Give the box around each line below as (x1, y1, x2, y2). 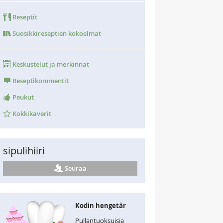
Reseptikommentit (11, 76, 69, 85)
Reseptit (11, 12, 37, 21)
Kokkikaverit (11, 109, 51, 118)
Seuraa (64, 164, 87, 173)
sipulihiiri (3, 144, 45, 157)
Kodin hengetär (75, 201, 126, 210)
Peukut (11, 93, 34, 102)
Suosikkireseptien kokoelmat (11, 29, 101, 38)
